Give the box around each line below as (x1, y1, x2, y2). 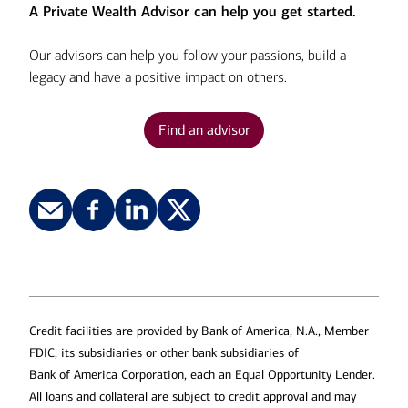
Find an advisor (158, 121, 250, 138)
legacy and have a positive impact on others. (29, 68, 287, 86)
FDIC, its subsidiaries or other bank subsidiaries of (29, 345, 299, 361)
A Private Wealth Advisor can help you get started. (29, 3, 356, 20)
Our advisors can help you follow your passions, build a (29, 46, 346, 64)
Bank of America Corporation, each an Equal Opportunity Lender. (29, 367, 375, 382)
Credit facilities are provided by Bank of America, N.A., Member (29, 323, 369, 339)
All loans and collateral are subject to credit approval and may (29, 389, 356, 404)
